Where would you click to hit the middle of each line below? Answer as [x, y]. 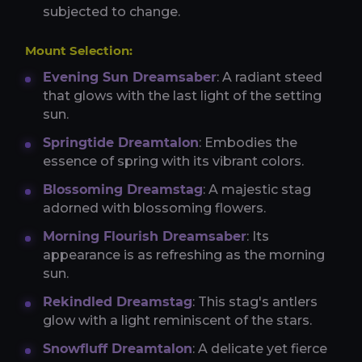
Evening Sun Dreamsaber [130, 77]
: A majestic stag [257, 189]
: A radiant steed [269, 77]
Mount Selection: [79, 50]
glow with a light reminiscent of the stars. [177, 320]
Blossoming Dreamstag [123, 189]
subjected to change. [112, 11]
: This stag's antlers [255, 301]
